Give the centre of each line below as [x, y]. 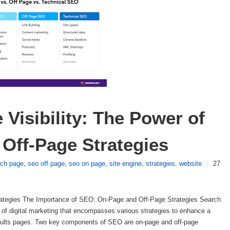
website [190, 163]
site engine [126, 163]
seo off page [46, 163]
